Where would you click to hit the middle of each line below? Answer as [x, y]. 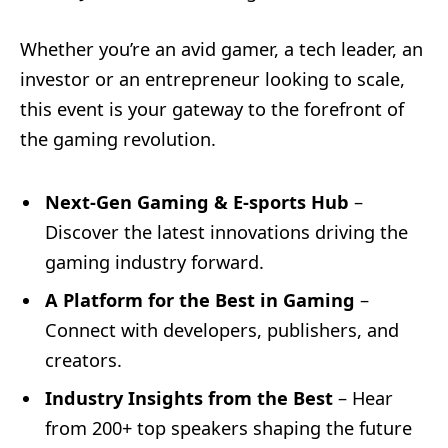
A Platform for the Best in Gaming [202, 299]
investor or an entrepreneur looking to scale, [212, 78]
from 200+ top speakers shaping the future [228, 427]
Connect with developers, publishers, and [222, 329]
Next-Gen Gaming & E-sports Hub [197, 201]
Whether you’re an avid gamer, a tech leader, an [221, 48]
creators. [83, 359]
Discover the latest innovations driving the [226, 231]
